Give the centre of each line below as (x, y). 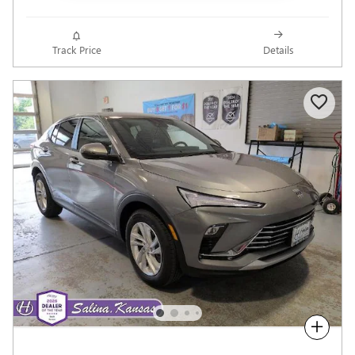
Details (278, 49)
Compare (283, 327)
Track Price (76, 49)
